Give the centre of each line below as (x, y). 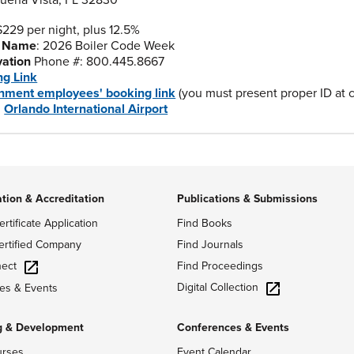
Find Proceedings (220, 266)
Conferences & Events (233, 327)
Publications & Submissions (247, 199)
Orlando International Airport (86, 109)
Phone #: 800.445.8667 (98, 62)
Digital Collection (218, 287)
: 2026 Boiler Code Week (106, 46)
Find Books (205, 223)
